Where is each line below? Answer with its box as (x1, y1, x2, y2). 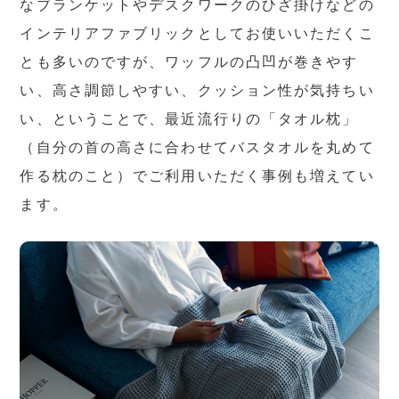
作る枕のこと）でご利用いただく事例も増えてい (20, 167, 375, 183)
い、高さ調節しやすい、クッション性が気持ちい (20, 82, 375, 98)
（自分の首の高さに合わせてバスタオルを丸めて (20, 139, 375, 155)
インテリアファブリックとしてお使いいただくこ (20, 25, 375, 41)
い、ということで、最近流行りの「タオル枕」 (20, 110, 359, 126)
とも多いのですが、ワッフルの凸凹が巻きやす (20, 53, 359, 69)
